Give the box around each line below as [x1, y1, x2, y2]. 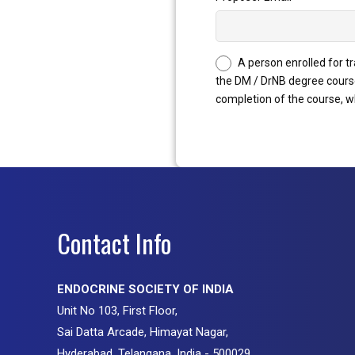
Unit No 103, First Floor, [57, 303, 177, 319]
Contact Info [57, 224, 171, 262]
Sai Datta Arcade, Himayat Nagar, [57, 325, 228, 340]
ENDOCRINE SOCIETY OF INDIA [57, 282, 234, 297]
